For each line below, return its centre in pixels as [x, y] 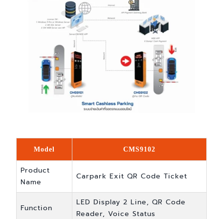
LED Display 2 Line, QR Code [131, 202]
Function [36, 208]
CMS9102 [139, 150]
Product [35, 171]
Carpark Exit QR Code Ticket [131, 176]
